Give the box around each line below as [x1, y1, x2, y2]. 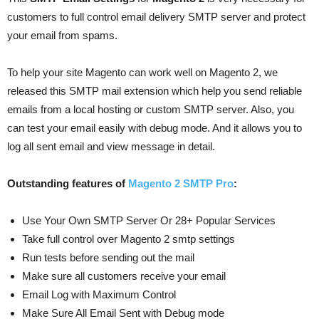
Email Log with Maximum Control [22, 288, 176, 301]
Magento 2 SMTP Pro [128, 177, 234, 190]
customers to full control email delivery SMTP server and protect [7, 11, 305, 23]
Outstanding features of [7, 177, 128, 190]
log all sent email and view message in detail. [7, 140, 215, 153]
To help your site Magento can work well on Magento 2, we [7, 66, 278, 79]
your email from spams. [7, 29, 117, 42]
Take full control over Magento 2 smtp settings [22, 233, 235, 246]
